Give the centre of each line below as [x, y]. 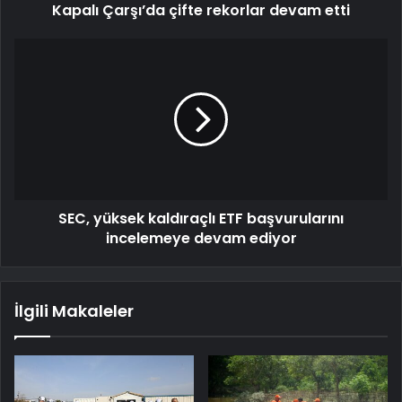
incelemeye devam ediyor [201, 239]
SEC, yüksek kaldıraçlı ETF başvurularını [201, 219]
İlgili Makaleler [74, 311]
